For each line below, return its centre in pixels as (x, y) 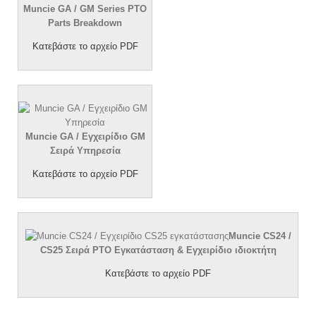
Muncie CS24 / (260, 236)
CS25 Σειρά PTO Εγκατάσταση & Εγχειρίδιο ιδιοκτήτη (158, 250)
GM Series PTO (114, 8)
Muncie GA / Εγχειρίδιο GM (85, 136)
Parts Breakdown (85, 23)
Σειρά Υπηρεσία (85, 150)
